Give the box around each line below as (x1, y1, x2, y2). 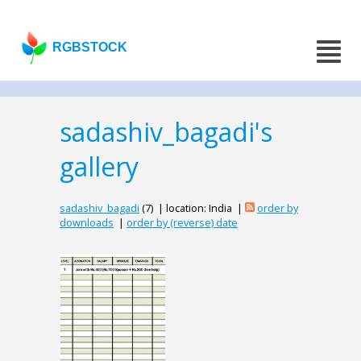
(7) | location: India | (139, 201, 245, 216)
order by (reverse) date (127, 215, 238, 230)
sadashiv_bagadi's (60, 114, 272, 149)
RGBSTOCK (52, 40, 128, 54)
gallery (60, 149, 139, 184)
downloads (60, 215, 114, 230)
